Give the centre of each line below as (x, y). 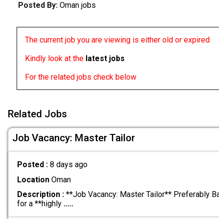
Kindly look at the (55, 58)
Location (33, 179)
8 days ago (68, 165)
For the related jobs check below (80, 77)
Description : (40, 194)
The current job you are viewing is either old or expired (117, 40)
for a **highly (40, 203)
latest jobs (105, 58)
